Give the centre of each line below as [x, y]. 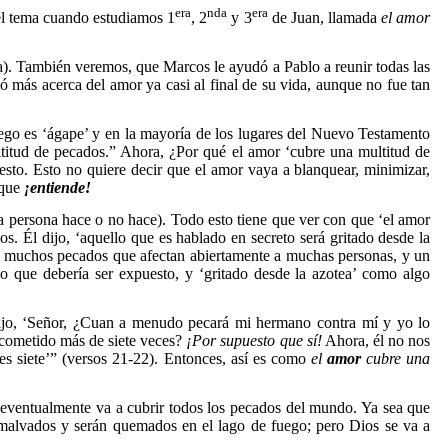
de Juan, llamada [324, 17]
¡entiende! [58, 188]
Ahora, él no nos [376, 340]
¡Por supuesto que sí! [254, 340]
